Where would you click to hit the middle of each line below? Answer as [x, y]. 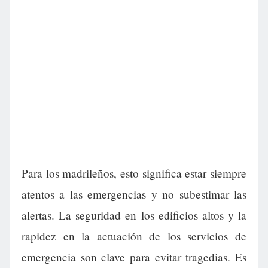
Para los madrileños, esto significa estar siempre [134, 173]
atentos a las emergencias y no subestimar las [134, 194]
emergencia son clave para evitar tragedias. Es [134, 257]
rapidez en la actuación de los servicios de [134, 236]
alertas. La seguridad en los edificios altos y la [134, 215]
